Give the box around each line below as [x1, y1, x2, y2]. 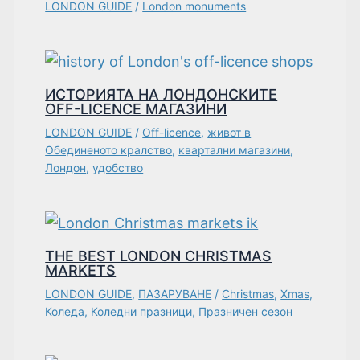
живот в [207, 125, 252, 139]
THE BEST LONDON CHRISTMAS [45, 247, 272, 264]
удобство [92, 160, 144, 174]
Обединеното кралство [45, 142, 173, 157]
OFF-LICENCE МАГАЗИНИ [45, 100, 227, 117]
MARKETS [45, 261, 117, 279]
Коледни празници [91, 304, 193, 318]
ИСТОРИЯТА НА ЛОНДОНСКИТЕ [45, 85, 278, 103]
